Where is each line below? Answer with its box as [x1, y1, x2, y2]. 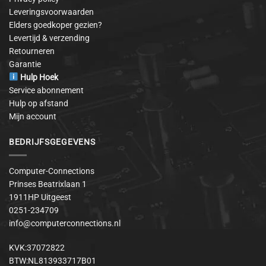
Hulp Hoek [18, 72, 59, 83]
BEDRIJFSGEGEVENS [9, 137, 96, 147]
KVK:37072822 [9, 242, 65, 252]
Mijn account [9, 112, 56, 122]
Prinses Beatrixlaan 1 [9, 179, 87, 189]
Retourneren [9, 46, 55, 56]
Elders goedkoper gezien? [9, 20, 102, 30]
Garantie [9, 59, 41, 69]
